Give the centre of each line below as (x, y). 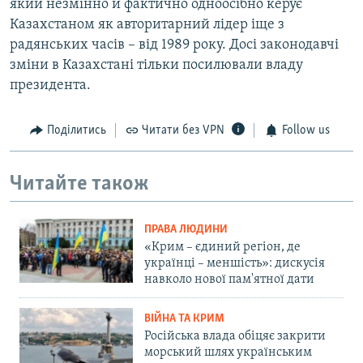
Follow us (305, 131)
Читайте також (79, 184)
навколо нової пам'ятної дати (229, 280)
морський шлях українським (228, 353)
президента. (50, 86)
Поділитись (76, 131)
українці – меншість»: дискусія (235, 264)
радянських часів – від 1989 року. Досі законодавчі (174, 45)
